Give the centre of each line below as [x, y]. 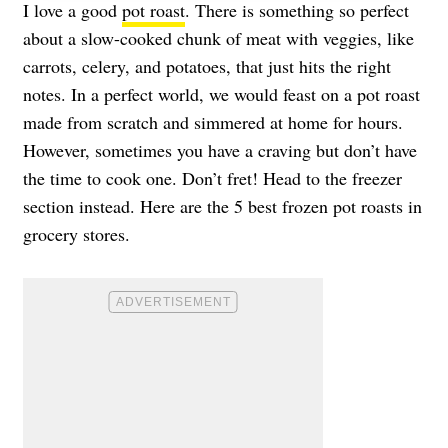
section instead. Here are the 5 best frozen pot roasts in [222, 205]
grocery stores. [76, 233]
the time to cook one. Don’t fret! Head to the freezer [212, 177]
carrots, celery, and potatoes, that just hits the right [207, 65]
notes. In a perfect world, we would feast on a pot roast [221, 93]
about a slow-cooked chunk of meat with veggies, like [218, 37]
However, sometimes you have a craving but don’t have [220, 149]
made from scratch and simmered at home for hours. [213, 121]
